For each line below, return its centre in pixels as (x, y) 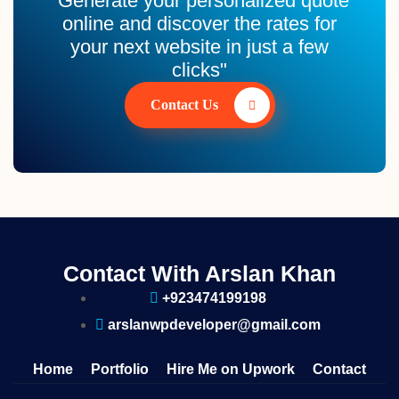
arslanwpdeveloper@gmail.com (214, 325)
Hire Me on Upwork (231, 369)
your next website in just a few (199, 47)
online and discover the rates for (199, 24)
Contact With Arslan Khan (199, 273)
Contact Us (186, 105)
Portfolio (120, 369)
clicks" (199, 70)
